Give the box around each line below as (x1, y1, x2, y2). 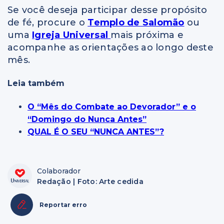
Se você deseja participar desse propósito (7, 4, 207, 16)
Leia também (7, 78, 64, 88)
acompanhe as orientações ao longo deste (7, 42, 213, 53)
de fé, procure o (7, 17, 88, 28)
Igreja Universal (32, 29, 108, 41)
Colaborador (37, 166, 80, 175)
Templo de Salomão (87, 17, 184, 28)
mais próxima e (110, 29, 183, 41)
